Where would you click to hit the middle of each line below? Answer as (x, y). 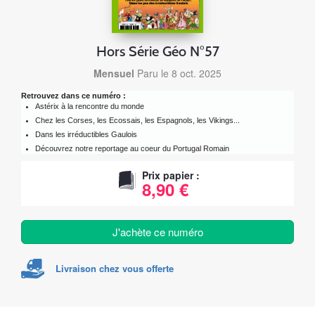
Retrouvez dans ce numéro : (73, 96)
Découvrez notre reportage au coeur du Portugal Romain (132, 149)
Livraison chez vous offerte (115, 269)
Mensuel (114, 73)
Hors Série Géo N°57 (157, 52)
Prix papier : (171, 175)
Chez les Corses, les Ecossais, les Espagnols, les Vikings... (137, 121)
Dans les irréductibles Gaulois (86, 135)
